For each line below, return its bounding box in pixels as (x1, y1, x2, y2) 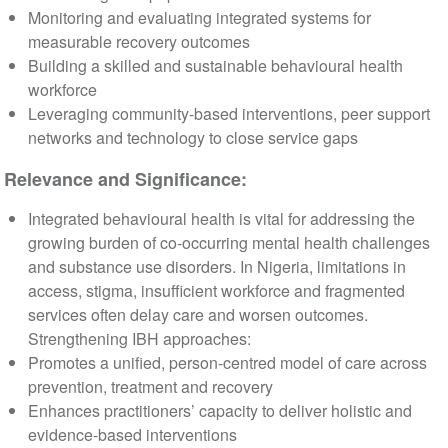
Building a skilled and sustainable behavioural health (27, 54, 403, 78)
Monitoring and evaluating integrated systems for (27, 6, 371, 30)
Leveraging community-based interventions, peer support (27, 102, 430, 126)
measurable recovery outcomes (27, 30, 250, 54)
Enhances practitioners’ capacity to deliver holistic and (27, 399, 412, 423)
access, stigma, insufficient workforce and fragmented (27, 279, 405, 303)
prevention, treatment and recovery (27, 375, 273, 399)
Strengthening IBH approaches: (27, 327, 251, 351)
